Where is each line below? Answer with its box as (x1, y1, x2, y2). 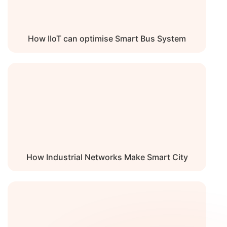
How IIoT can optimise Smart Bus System (28, 34, 186, 45)
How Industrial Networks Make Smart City (26, 153, 188, 164)
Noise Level (17, 3, 57, 11)
